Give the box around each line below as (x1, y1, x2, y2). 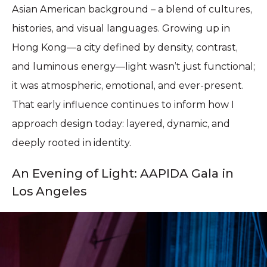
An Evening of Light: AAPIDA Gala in (12, 166, 234, 181)
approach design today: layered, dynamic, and (12, 118, 230, 129)
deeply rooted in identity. (12, 137, 131, 148)
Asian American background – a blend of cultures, (12, 4, 252, 15)
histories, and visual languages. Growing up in (12, 23, 230, 34)
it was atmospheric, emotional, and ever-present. (12, 80, 244, 91)
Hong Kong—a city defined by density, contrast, (12, 42, 238, 53)
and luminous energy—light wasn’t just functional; (12, 61, 255, 72)
